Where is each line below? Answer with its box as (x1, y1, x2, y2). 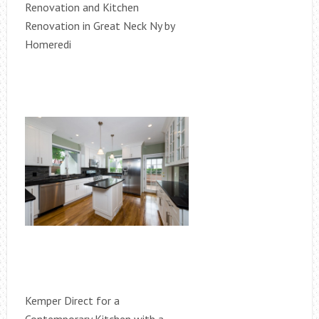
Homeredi (24, 36, 71, 51)
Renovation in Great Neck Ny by (24, 18, 174, 33)
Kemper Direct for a (24, 293, 120, 308)
